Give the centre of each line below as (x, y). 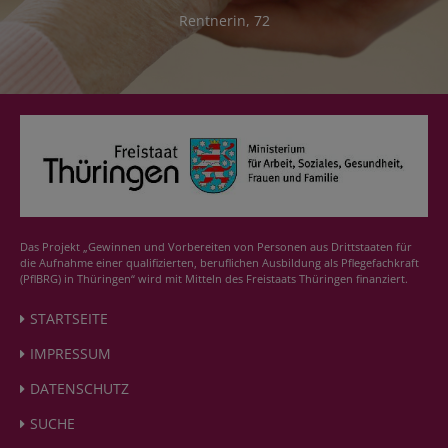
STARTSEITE (69, 318)
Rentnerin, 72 (224, 20)
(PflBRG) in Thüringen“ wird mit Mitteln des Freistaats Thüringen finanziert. (214, 278)
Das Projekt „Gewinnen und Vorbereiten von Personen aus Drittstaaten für (216, 246)
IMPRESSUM (70, 353)
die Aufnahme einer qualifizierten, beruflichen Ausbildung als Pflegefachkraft (219, 262)
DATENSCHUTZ (79, 388)
